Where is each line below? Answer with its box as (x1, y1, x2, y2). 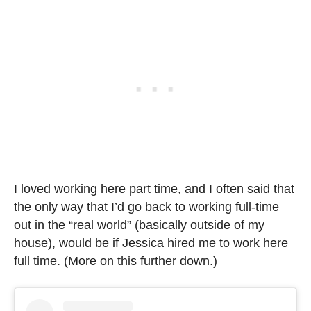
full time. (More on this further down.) (14, 254, 217, 269)
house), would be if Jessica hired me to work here (14, 236, 288, 251)
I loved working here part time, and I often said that (14, 182, 294, 196)
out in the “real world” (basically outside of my (14, 218, 264, 233)
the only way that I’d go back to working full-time (14, 200, 279, 215)
